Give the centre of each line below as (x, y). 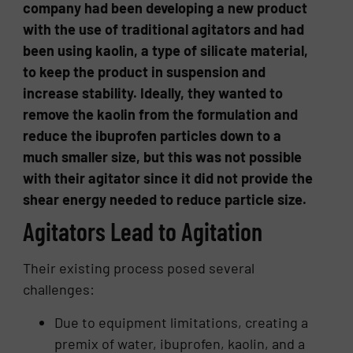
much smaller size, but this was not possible (163, 157)
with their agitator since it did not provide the (168, 178)
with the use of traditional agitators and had (164, 30)
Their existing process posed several (139, 268)
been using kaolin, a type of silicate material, (166, 51)
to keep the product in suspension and (145, 72)
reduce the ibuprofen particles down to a (152, 136)
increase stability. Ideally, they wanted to (153, 93)
